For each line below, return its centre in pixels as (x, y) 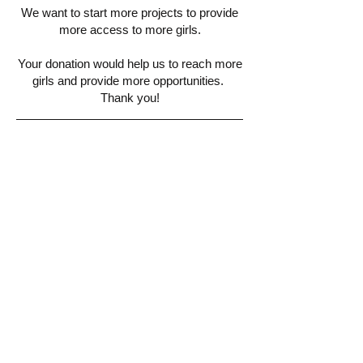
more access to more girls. (130, 30)
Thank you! (130, 98)
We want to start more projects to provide (130, 13)
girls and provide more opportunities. (130, 81)
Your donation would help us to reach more (130, 64)
